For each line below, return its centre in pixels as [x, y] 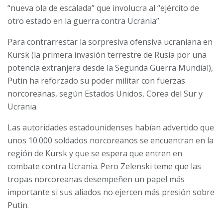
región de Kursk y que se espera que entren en [95, 153]
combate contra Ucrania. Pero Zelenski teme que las [104, 166]
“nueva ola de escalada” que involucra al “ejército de [103, 8]
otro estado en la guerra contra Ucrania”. [84, 21]
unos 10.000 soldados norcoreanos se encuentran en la [111, 140]
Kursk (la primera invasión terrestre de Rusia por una [107, 55]
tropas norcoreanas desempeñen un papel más [96, 179]
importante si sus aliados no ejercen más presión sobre [111, 192]
